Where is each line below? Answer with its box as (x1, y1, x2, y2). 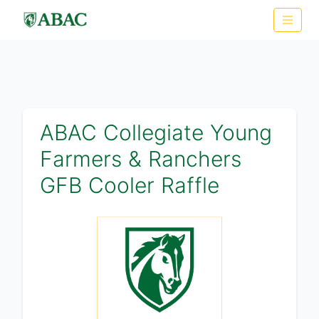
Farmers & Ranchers (40, 146, 241, 172)
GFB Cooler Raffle (40, 172, 219, 198)
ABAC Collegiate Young (40, 120, 272, 145)
